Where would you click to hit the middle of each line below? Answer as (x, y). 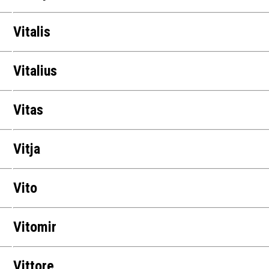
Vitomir (35, 227)
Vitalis (32, 32)
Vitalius (35, 71)
